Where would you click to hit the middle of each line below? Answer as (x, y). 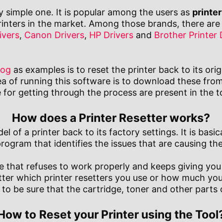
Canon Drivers (54, 35)
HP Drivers (111, 35)
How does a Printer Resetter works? (111, 118)
